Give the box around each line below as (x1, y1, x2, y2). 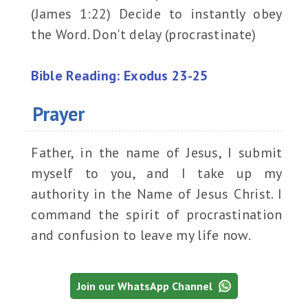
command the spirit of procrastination (31, 206, 283, 224)
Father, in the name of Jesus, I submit (31, 144, 283, 162)
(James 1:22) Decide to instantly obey (31, 5, 283, 23)
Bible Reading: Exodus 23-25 (31, 67, 208, 85)
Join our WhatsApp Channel (77, 279, 215, 294)
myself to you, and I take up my (31, 164, 283, 183)
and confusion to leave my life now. (31, 226, 251, 245)
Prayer (32, 101, 85, 127)
